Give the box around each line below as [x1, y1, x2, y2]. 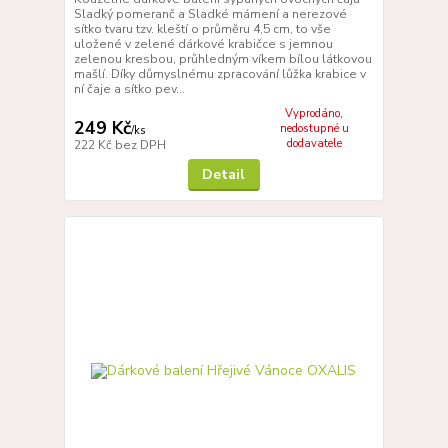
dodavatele [286, 135, 342, 151]
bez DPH [114, 137, 166, 154]
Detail [202, 165, 246, 185]
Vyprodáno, [285, 105, 344, 121]
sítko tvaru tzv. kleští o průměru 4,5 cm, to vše [73, 20, 331, 37]
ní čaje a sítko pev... [73, 80, 185, 97]
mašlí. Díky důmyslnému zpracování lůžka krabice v [73, 65, 366, 82]
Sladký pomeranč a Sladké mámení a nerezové [73, 5, 347, 22]
